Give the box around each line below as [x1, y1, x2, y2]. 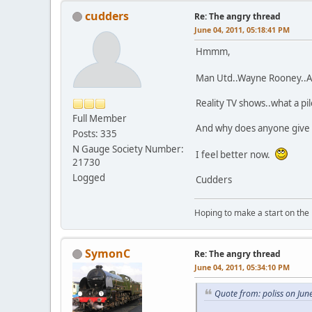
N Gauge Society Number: [72, 142, 184, 155]
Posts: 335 [72, 127, 117, 140]
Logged [72, 171, 105, 184]
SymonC [85, 245, 130, 261]
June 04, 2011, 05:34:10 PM [194, 261, 290, 272]
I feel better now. [196, 148, 274, 161]
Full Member [72, 111, 127, 125]
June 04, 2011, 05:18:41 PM [194, 24, 290, 35]
